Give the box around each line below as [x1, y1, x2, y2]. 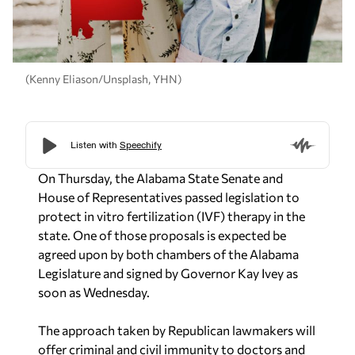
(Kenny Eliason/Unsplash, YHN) [25, 72, 181, 86]
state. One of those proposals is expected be [38, 227, 286, 242]
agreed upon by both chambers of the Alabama [38, 246, 299, 261]
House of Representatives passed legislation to [38, 189, 300, 204]
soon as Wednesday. [38, 284, 150, 300]
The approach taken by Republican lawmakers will [38, 322, 315, 338]
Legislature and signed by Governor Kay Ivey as [38, 265, 298, 281]
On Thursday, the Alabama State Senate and [38, 170, 283, 185]
